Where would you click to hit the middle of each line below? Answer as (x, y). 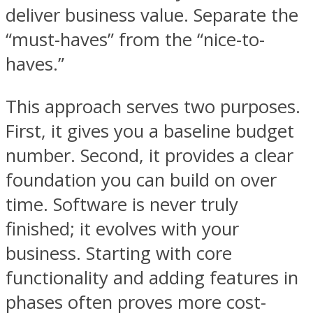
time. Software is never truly (122, 204)
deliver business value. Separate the (152, 15)
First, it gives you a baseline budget (150, 131)
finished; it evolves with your (122, 228)
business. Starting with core (119, 253)
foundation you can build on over (141, 180)
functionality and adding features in (152, 277)
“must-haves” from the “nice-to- (135, 40)
